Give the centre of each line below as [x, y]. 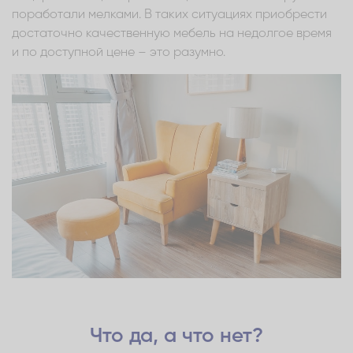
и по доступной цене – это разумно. [119, 52]
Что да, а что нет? [176, 336]
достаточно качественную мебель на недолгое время [172, 33]
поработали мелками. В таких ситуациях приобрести [169, 15]
